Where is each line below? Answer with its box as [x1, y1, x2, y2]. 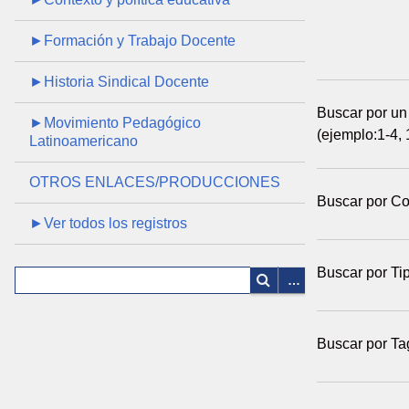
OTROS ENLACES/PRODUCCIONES [28, 174, 280, 190]
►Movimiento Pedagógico [28, 115, 201, 131]
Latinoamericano [28, 133, 138, 149]
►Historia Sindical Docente [28, 74, 209, 89]
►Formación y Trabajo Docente [28, 33, 236, 48]
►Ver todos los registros [28, 215, 187, 231]
